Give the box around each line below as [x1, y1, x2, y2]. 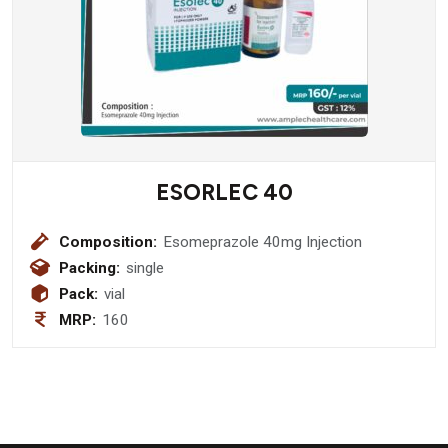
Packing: [59, 258, 120, 277]
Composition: [59, 232, 157, 251]
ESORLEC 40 [155, 178, 293, 206]
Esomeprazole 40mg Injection [163, 232, 363, 251]
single [126, 258, 165, 277]
